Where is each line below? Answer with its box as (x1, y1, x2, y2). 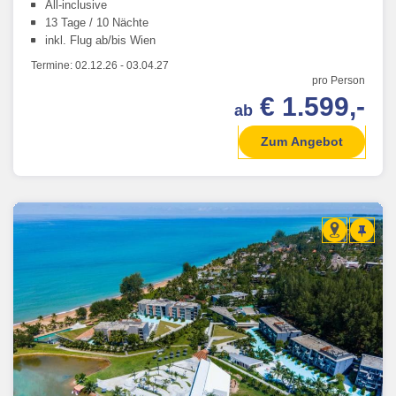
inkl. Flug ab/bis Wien (45, 33, 156, 47)
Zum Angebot (261, 133, 343, 148)
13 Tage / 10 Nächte (45, 15, 148, 29)
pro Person (312, 73, 365, 87)
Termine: (31, 58, 75, 72)
